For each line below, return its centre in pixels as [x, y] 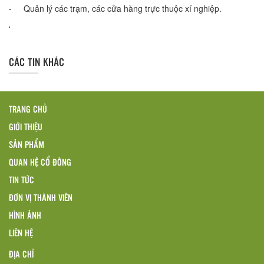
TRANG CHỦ [28, 109]
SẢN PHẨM [27, 144]
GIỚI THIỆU [26, 127]
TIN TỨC [22, 180]
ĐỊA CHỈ [21, 254]
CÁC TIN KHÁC [37, 62]
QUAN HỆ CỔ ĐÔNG [40, 162]
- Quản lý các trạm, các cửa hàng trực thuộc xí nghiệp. [115, 9]
